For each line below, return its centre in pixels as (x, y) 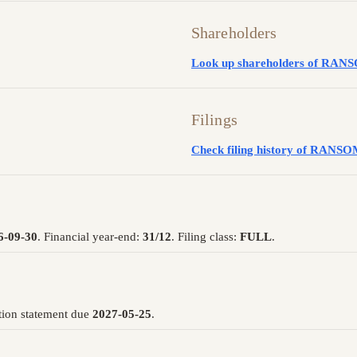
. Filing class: (206, 237)
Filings (214, 119)
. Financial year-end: (90, 237)
